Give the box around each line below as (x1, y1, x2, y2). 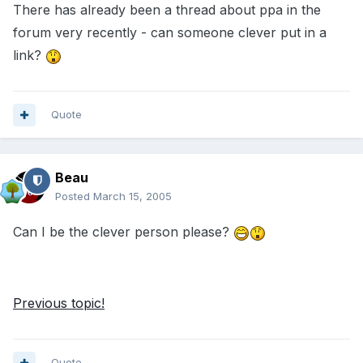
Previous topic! (13, 295, 105, 312)
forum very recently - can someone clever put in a (13, 24, 327, 41)
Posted (55, 190, 93, 203)
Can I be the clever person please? (13, 224, 233, 241)
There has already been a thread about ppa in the (13, 2, 321, 19)
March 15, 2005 (93, 190, 172, 203)
